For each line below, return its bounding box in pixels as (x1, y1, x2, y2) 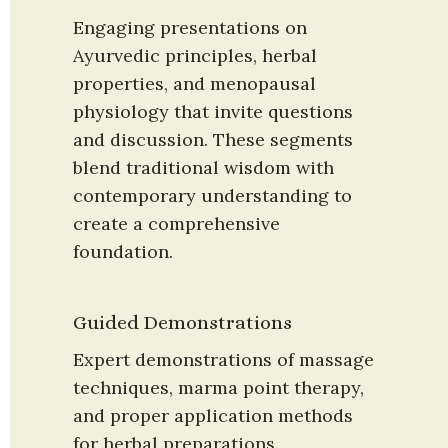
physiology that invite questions (73, 99, 353, 123)
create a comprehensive (73, 211, 280, 235)
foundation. (73, 239, 173, 263)
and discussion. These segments (73, 127, 353, 151)
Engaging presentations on (73, 15, 307, 39)
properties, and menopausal (73, 71, 316, 95)
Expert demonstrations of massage (73, 347, 374, 371)
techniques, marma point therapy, (73, 375, 364, 399)
